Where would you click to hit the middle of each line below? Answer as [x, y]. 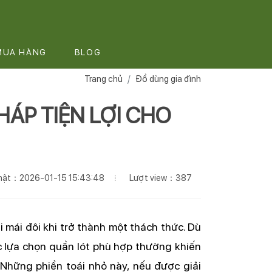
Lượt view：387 [161, 177]
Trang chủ [104, 78]
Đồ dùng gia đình [168, 78]
